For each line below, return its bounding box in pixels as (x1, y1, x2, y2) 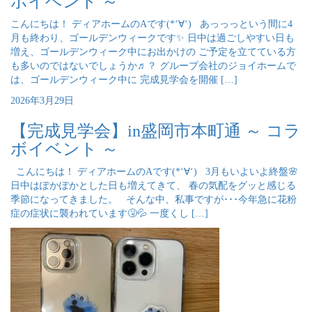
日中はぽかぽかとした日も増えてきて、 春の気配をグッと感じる (10, 180, 296, 191)
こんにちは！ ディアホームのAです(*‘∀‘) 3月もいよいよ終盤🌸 (10, 166, 298, 177)
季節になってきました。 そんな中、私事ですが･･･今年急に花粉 (10, 194, 297, 205)
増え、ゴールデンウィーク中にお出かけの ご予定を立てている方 (10, 47, 296, 57)
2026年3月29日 (10, 95, 74, 106)
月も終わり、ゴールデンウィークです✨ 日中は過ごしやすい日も (10, 33, 295, 43)
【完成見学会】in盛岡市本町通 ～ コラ (10, 122, 301, 140)
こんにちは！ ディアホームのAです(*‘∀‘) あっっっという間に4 (10, 19, 292, 29)
